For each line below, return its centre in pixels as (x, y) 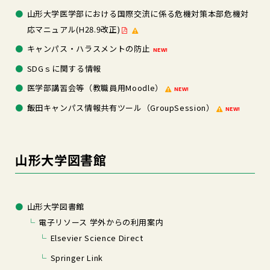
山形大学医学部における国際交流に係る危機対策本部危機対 (138, 13)
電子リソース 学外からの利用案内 (101, 222)
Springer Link (77, 257)
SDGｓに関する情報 (64, 68)
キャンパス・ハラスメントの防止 (89, 49)
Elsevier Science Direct (97, 238)
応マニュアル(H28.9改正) (74, 29)
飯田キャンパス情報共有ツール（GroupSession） (121, 107)
